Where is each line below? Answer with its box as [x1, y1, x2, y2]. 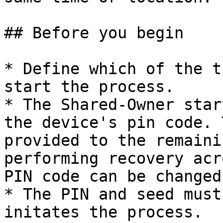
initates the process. [4, 203, 203, 221]
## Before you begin [4, 24, 184, 42]
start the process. [4, 78, 174, 96]
